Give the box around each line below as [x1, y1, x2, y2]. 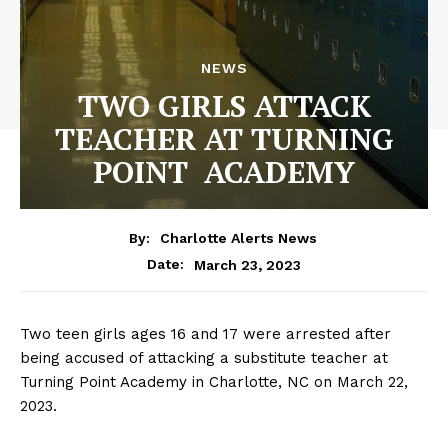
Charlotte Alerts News [159, 230, 317, 247]
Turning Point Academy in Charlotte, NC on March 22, [20, 373, 408, 392]
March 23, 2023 [194, 256, 301, 273]
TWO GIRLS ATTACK [77, 85, 371, 126]
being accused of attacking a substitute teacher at [20, 349, 388, 368]
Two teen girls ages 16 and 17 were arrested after [20, 325, 391, 344]
